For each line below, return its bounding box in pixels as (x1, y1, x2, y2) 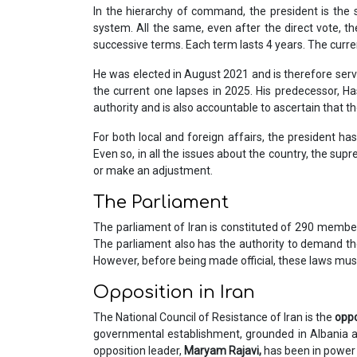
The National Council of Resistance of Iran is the (93, 311, 335, 324)
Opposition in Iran (93, 283, 260, 303)
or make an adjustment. (93, 164, 213, 178)
